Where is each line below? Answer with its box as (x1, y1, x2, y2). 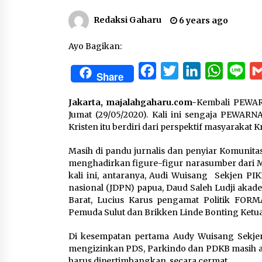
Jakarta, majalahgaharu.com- (68, 97, 197, 108)
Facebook (156, 65, 201, 77)
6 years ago (177, 15, 228, 26)
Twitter (178, 65, 214, 77)
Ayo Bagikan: (68, 41, 122, 51)
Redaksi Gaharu (94, 15, 161, 26)
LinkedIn (201, 65, 244, 77)
